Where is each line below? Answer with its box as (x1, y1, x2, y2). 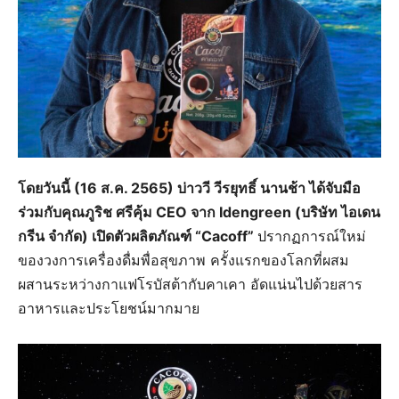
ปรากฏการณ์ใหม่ (257, 226, 366, 245)
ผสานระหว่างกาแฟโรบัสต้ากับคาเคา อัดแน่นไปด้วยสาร (18, 274, 362, 293)
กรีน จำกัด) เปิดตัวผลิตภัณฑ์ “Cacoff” (18, 226, 257, 245)
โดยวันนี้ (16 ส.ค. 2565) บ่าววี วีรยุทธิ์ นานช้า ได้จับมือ (18, 178, 361, 197)
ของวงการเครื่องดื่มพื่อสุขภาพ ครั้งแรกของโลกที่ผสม (18, 250, 349, 269)
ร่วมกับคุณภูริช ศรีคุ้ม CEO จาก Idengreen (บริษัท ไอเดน (18, 202, 380, 221)
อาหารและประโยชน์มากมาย (18, 298, 199, 317)
